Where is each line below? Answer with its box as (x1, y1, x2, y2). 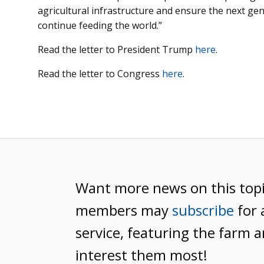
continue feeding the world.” (38, 18, 162, 32)
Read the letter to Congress (38, 67, 162, 80)
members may (75, 200, 172, 220)
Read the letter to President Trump (38, 42, 195, 56)
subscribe (172, 200, 234, 220)
